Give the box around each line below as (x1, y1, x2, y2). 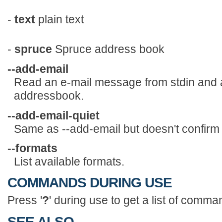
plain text (35, 12, 84, 26)
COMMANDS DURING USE (7, 174, 172, 190)
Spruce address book (52, 42, 165, 55)
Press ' (7, 194, 42, 207)
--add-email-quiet (7, 109, 100, 122)
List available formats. (13, 155, 124, 168)
